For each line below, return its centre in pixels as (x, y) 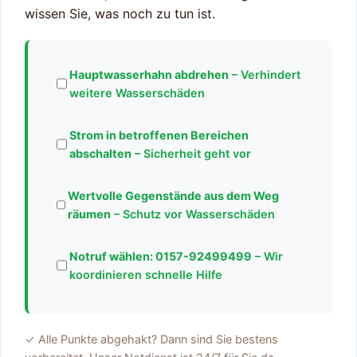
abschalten (101, 154)
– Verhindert (264, 75)
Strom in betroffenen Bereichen (159, 135)
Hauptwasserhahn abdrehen (149, 75)
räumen (90, 214)
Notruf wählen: (112, 257)
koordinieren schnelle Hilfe (145, 275)
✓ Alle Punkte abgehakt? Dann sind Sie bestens (151, 339)
